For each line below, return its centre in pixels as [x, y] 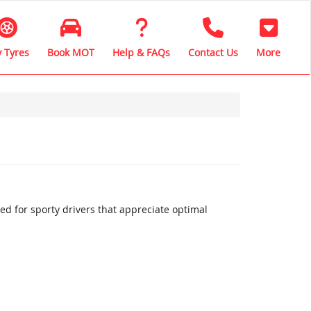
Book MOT [71, 52]
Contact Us [213, 52]
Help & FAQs [141, 52]
